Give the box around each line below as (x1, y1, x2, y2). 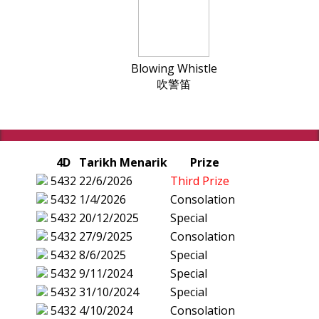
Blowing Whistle (130, 61, 217, 77)
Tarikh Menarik (79, 155, 167, 171)
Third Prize (170, 173, 229, 189)
